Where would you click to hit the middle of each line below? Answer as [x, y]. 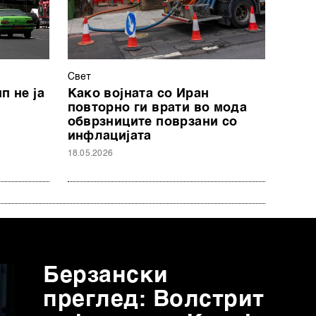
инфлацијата [109, 136]
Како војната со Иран [138, 93]
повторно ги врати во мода [157, 108]
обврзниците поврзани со [152, 122]
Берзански [106, 275]
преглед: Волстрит [154, 299]
